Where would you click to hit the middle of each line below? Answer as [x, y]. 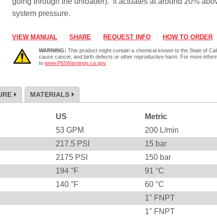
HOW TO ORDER [188, 37]
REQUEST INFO [127, 37]
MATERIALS [50, 94]
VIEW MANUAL [35, 37]
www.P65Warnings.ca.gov [76, 63]
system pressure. [41, 14]
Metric [156, 116]
